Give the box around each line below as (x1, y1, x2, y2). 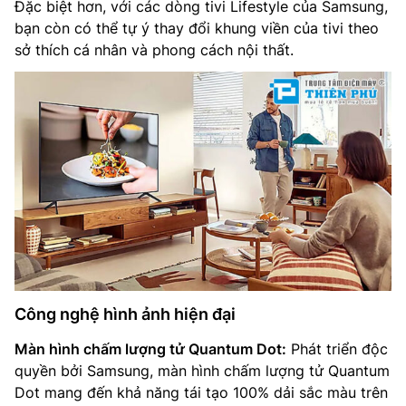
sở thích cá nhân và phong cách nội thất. (14, 40, 294, 59)
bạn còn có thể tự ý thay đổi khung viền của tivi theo (14, 18, 379, 37)
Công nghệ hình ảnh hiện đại (14, 304, 236, 324)
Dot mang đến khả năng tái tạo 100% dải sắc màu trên (14, 383, 388, 402)
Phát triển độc (286, 340, 388, 359)
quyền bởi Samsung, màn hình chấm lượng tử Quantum (14, 362, 390, 381)
